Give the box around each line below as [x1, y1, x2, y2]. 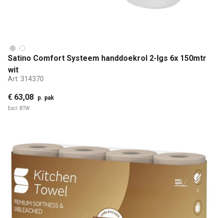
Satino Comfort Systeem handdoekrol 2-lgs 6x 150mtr [8, 54, 206, 63]
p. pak [37, 94, 54, 102]
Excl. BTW [8, 106, 30, 111]
